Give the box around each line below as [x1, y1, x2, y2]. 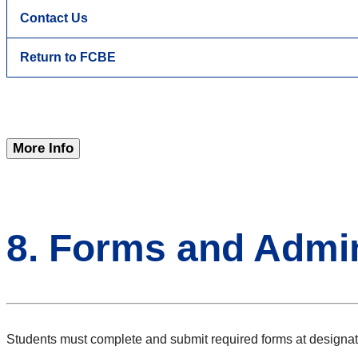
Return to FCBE [20, 50, 116, 65]
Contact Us [20, 11, 88, 26]
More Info [13, 141, 74, 157]
